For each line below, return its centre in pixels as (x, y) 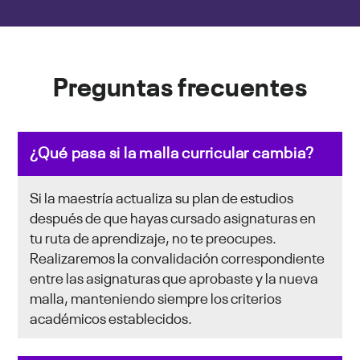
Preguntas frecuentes (180, 84)
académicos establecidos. (110, 317)
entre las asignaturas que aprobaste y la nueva (174, 277)
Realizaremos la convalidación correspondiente (177, 257)
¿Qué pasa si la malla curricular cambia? (172, 152)
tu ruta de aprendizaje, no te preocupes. (153, 237)
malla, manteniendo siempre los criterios (155, 297)
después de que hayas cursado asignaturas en (172, 217)
